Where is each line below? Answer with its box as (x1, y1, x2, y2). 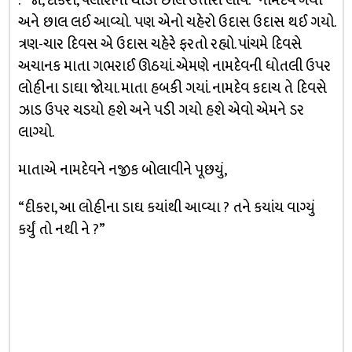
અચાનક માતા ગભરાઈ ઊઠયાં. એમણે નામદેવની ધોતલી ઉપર (17, 53, 331, 79)
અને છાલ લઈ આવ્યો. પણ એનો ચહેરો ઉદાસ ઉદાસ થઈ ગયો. (17, 9, 335, 35)
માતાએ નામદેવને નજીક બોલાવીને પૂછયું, (17, 157, 227, 182)
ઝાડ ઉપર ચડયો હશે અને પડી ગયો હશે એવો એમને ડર (17, 97, 304, 123)
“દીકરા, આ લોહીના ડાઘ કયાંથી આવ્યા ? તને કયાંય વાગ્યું (17, 195, 315, 220)
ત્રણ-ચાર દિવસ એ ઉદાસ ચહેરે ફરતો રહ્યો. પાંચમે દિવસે (17, 31, 302, 57)
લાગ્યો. (17, 119, 54, 145)
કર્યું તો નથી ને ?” (17, 217, 105, 242)
